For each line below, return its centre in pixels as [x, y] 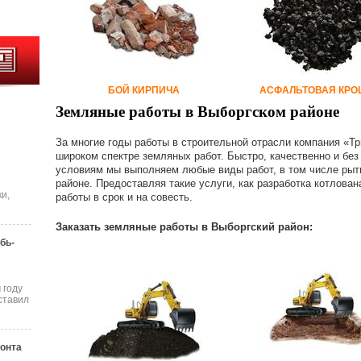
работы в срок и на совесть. [124, 197]
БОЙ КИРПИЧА [144, 90]
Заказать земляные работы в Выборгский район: [184, 227]
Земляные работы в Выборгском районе [197, 112]
